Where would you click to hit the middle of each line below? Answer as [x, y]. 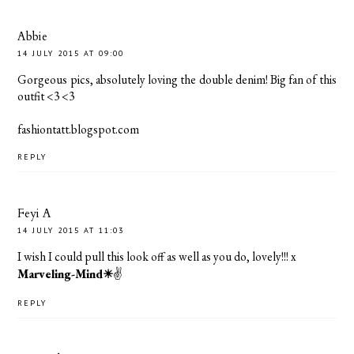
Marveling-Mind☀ [66, 273]
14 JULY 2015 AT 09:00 [71, 54]
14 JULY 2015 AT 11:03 [71, 230]
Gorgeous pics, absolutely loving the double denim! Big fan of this [177, 80]
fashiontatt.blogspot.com [79, 130]
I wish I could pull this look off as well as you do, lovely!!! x [157, 256]
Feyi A [35, 213]
